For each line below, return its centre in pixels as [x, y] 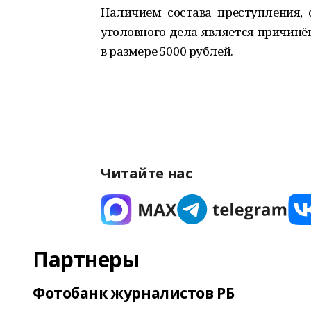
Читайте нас [146, 173]
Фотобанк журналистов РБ [134, 293]
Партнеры [86, 259]
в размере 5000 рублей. [167, 51]
